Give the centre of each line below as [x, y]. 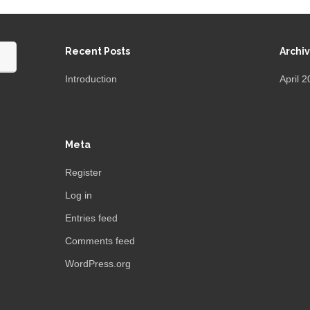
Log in [79, 195]
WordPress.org [98, 264]
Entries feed [91, 218]
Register [83, 172]
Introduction [91, 79]
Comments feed [100, 241]
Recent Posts [98, 51]
